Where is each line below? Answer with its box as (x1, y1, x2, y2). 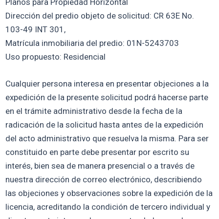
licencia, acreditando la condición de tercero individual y (5, 202, 211, 212)
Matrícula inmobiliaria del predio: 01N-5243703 (5, 38, 179, 48)
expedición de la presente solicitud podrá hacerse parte (5, 92, 209, 103)
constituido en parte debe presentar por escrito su (5, 147, 190, 157)
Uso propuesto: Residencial (5, 52, 106, 62)
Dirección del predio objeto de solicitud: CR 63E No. (5, 11, 195, 21)
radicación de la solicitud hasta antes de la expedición (5, 120, 204, 130)
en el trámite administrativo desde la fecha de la (5, 106, 183, 116)
